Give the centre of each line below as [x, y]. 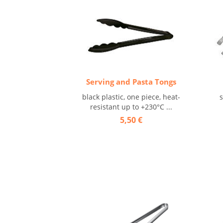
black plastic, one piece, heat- [131, 97]
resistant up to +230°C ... [131, 107]
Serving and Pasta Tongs [131, 82]
